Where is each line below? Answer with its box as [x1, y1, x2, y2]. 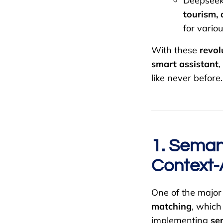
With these [151, 44, 200, 56]
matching [151, 201, 192, 213]
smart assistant [151, 58, 219, 70]
